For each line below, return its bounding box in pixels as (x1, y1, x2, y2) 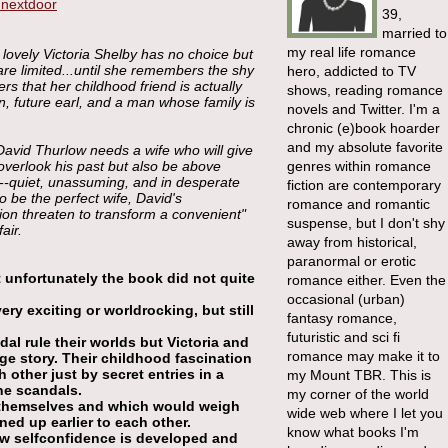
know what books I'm (287, 424, 419, 440)
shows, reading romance (287, 82, 443, 98)
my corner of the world (287, 386, 429, 402)
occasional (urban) (287, 291, 405, 307)
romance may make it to (287, 348, 440, 364)
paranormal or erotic (287, 253, 416, 269)
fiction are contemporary (287, 177, 441, 193)
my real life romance (287, 44, 416, 60)
